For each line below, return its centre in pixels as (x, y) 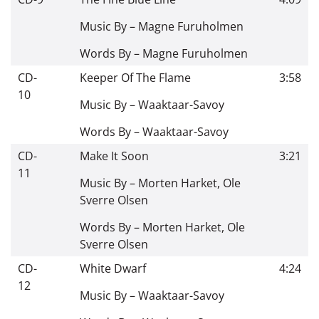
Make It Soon (114, 156)
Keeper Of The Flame (135, 77)
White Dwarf (113, 268)
